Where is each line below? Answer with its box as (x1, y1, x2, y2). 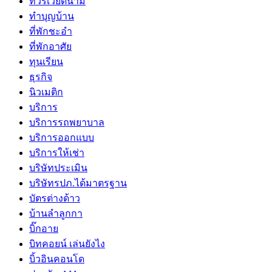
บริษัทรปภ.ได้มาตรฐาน (29, 178, 127, 188)
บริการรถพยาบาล (29, 117, 104, 127)
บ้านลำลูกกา (29, 208, 83, 219)
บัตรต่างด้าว (29, 193, 80, 203)
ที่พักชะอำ (29, 26, 72, 36)
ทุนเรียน (29, 56, 63, 67)
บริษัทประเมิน (29, 163, 87, 173)
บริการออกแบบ (29, 132, 94, 143)
